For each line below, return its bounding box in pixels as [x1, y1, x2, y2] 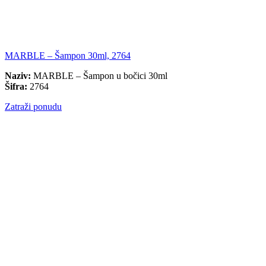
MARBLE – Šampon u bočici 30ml [31, 71, 167, 81]
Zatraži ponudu [5, 102, 62, 112]
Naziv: [5, 71, 31, 81]
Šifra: [5, 81, 27, 92]
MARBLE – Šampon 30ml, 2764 [5, 50, 131, 61]
